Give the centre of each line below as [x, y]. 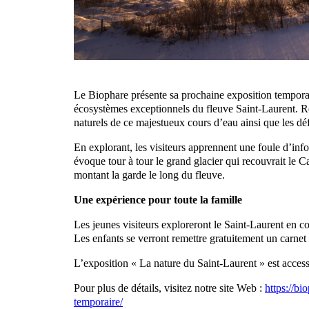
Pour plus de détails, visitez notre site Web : [169, 288]
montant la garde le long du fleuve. [149, 175]
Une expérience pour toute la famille [158, 199]
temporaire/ [98, 301]
